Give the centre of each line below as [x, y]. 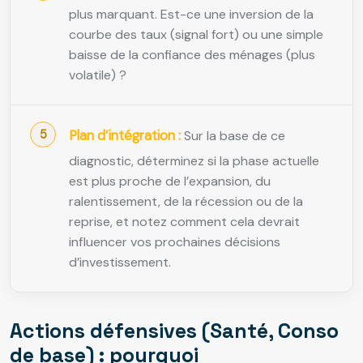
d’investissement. [120, 262]
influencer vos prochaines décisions [175, 241]
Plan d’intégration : [125, 135]
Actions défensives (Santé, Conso [174, 330]
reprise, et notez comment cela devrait [184, 221]
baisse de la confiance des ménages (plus [192, 54]
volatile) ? [98, 75]
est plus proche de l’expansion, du [170, 181]
